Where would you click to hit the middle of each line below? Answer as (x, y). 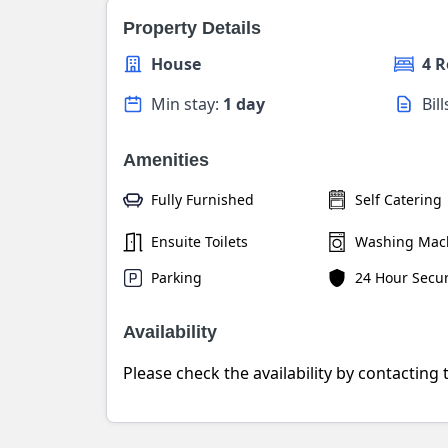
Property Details (192, 28)
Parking (176, 277)
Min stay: (187, 104)
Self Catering (398, 199)
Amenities (166, 160)
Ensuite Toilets (199, 241)
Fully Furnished (202, 199)
